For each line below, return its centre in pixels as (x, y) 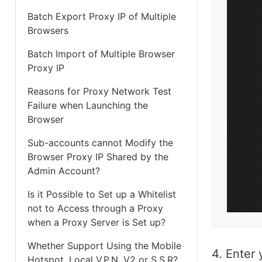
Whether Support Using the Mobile (104, 246)
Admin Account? (64, 171)
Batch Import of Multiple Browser (101, 54)
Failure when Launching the (88, 105)
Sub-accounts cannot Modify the (100, 143)
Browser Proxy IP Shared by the (98, 157)
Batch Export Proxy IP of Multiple (102, 16)
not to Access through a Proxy (95, 208)
